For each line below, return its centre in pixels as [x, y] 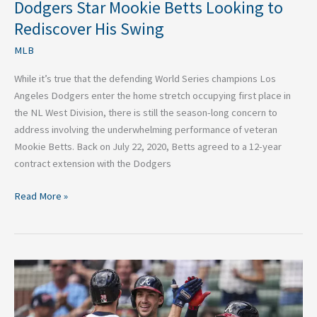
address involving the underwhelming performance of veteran [146, 130]
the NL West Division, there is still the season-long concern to [146, 113]
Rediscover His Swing [89, 29]
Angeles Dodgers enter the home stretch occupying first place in [152, 96]
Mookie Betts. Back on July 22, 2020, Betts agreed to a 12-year [148, 147]
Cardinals [33, 302]
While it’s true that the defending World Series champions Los [145, 79]
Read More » [41, 196]
